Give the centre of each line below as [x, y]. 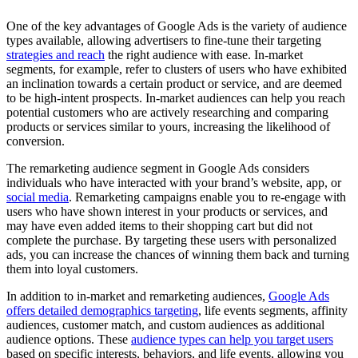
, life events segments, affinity [273, 311]
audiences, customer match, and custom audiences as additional [165, 325]
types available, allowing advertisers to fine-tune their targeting [164, 41]
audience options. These [69, 340]
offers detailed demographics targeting [102, 311]
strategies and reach [56, 55]
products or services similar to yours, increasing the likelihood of [168, 127]
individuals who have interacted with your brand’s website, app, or [174, 183]
